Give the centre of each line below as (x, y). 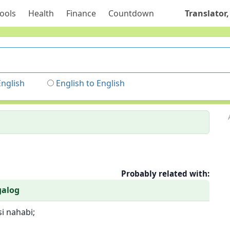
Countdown (131, 13)
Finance (81, 13)
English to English (90, 83)
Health (41, 13)
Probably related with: (166, 174)
